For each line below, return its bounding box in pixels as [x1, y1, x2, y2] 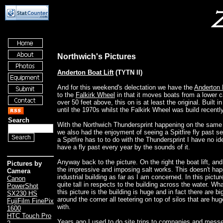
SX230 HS [7, 190, 37, 198]
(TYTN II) [113, 69, 142, 77]
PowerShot [7, 182, 38, 190]
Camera [7, 167, 30, 175]
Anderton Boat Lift [57, 69, 113, 77]
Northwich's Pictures [57, 52, 136, 61]
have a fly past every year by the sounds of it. [57, 143, 190, 151]
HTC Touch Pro [7, 212, 51, 220]
